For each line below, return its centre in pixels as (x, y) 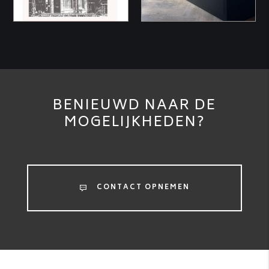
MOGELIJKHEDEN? (134, 123)
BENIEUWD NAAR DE (134, 107)
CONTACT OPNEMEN (143, 188)
